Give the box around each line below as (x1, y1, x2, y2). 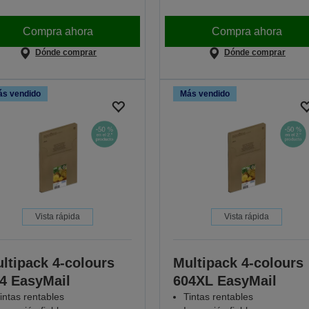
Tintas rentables (183, 291, 253, 303)
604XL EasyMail (172, 273, 277, 289)
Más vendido (179, 89, 230, 99)
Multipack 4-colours (172, 255, 303, 271)
